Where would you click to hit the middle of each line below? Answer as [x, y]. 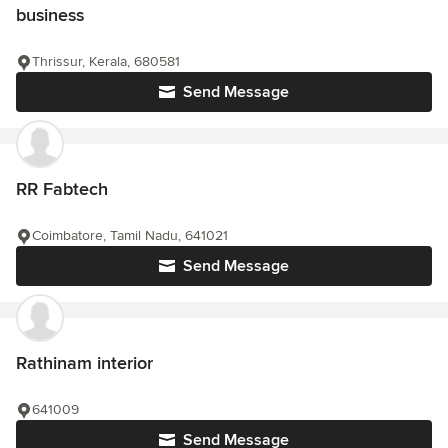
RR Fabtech [62, 189]
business [50, 15]
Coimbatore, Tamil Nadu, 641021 [130, 235]
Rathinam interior [84, 363]
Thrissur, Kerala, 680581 [106, 61]
